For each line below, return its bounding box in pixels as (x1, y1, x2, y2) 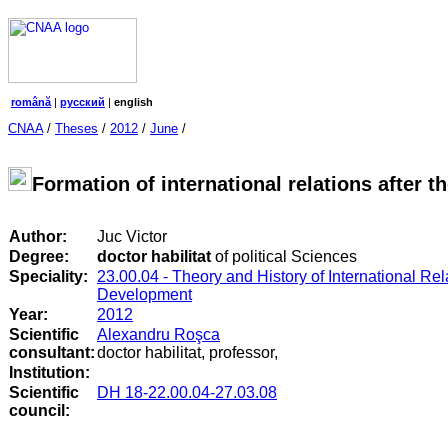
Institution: (9, 364, 90, 382)
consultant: (9, 344, 95, 362)
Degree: (9, 248, 69, 266)
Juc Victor (97, 228, 167, 246)
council (9, 402, 65, 420)
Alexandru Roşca (97, 326, 220, 344)
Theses (55, 121, 98, 136)
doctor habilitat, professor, (97, 344, 278, 362)
